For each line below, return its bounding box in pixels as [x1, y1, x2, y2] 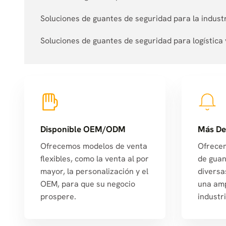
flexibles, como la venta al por [40, 153, 149, 164]
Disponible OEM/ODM [40, 123, 126, 135]
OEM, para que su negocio [40, 179, 135, 190]
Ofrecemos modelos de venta [40, 141, 147, 152]
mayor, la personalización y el [40, 166, 148, 177]
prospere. [40, 191, 76, 202]
